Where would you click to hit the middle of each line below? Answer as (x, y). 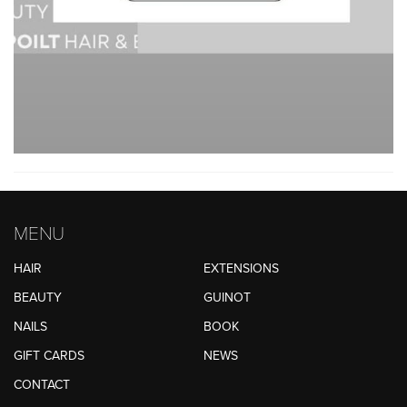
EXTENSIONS (241, 269)
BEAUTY (38, 298)
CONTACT (42, 385)
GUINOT (227, 298)
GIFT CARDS (49, 356)
